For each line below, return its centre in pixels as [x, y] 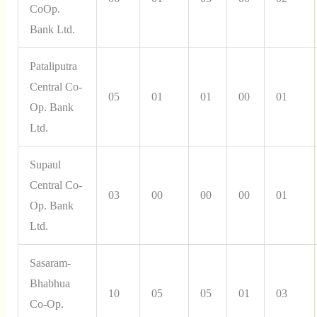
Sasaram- [50, 263]
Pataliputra [53, 66]
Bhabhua [50, 283]
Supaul [45, 164]
